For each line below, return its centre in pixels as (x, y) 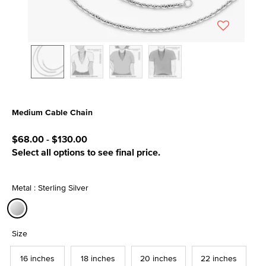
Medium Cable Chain (52, 112)
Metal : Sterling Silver (50, 188)
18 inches (98, 258)
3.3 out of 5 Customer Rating (71, 126)
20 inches (158, 258)
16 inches (37, 258)
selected (36, 226)
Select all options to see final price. (86, 152)
